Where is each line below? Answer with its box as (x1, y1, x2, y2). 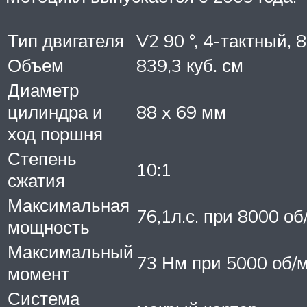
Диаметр (8, 78, 79, 101)
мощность (8, 215, 90, 238)
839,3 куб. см (136, 53, 243, 76)
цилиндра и (8, 100, 103, 123)
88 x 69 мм (136, 100, 226, 123)
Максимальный (8, 240, 134, 262)
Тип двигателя (8, 29, 124, 51)
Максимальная (8, 193, 130, 216)
